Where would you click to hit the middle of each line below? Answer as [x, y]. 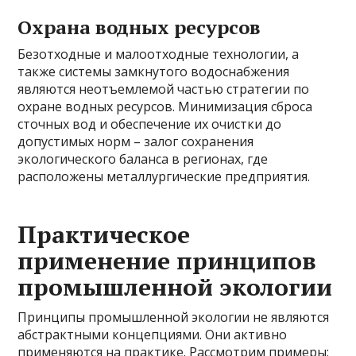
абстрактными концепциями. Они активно [153, 335]
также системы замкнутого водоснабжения [154, 72]
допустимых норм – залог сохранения [136, 142]
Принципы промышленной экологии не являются [174, 317]
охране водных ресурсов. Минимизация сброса [165, 107]
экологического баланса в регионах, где [143, 159]
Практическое [104, 235]
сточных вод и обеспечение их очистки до [150, 124]
